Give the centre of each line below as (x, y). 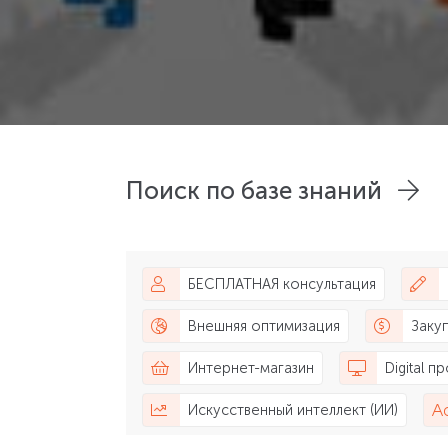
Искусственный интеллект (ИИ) (292, 410)
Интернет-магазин (250, 368)
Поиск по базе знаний (254, 191)
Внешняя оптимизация (263, 326)
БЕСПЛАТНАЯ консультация (281, 284)
